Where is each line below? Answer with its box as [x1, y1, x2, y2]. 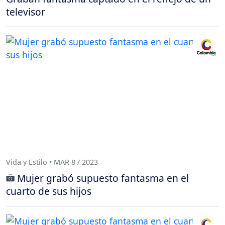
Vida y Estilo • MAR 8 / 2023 [6, 157, 98, 167]
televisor [6, 5, 45, 19]
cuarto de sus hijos [6, 184, 91, 198]
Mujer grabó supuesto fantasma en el [17, 171, 189, 185]
